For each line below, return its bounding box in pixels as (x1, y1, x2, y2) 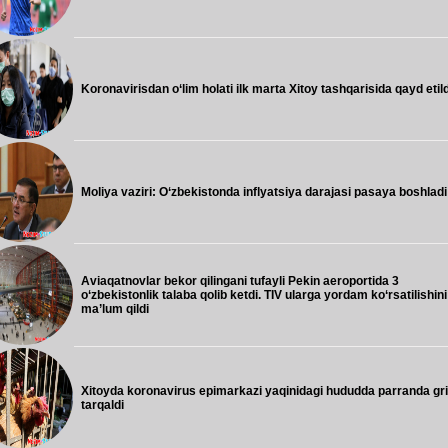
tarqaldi (81, 398, 124, 412)
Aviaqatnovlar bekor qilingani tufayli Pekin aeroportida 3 (81, 274, 399, 288)
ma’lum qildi (81, 302, 149, 316)
